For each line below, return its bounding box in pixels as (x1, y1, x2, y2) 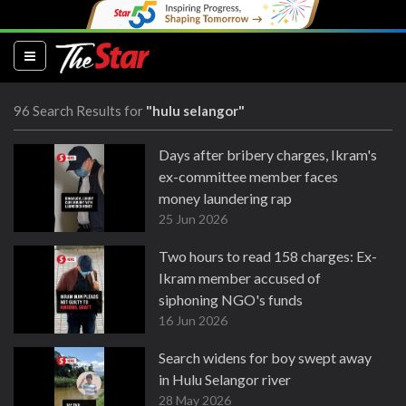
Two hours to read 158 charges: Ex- (159, 247, 377, 265)
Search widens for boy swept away (159, 349, 372, 366)
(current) (37, 46, 87, 63)
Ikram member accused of (159, 269, 321, 286)
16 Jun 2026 (159, 313, 227, 328)
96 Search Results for (14, 102, 146, 119)
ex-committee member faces (159, 168, 338, 185)
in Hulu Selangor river (159, 371, 291, 388)
